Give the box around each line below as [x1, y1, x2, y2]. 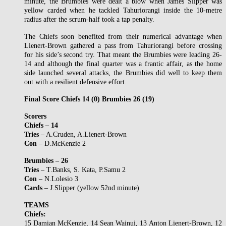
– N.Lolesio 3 [37, 175, 78, 183]
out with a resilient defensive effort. [24, 78, 127, 86]
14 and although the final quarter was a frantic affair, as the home [24, 60, 222, 68]
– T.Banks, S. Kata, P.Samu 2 [39, 165, 126, 174]
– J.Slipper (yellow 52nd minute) [42, 184, 139, 192]
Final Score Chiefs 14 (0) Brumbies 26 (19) [24, 95, 154, 103]
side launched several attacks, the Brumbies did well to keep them [24, 69, 222, 77]
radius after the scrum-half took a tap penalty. [24, 15, 154, 23]
